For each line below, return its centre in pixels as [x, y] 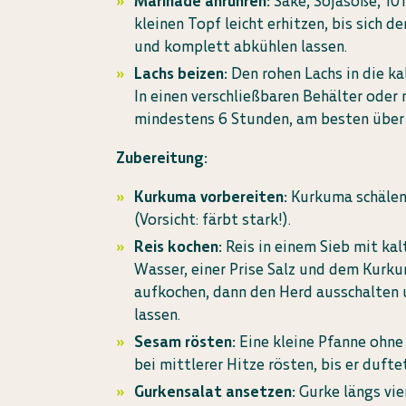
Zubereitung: [162, 158]
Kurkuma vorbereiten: [211, 197]
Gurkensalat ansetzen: [217, 391]
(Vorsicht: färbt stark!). [213, 219]
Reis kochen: [179, 246]
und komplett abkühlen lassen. [241, 46]
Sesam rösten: [185, 342]
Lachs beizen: [181, 73]
